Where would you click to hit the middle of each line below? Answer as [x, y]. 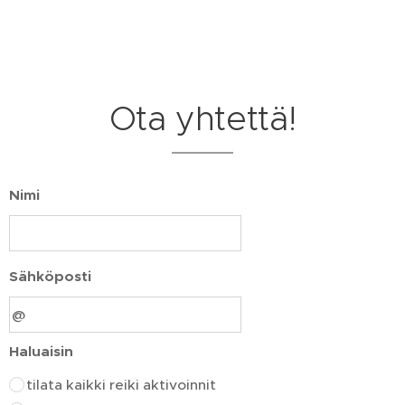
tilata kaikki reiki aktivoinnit [121, 385]
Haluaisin [41, 352]
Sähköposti [50, 277]
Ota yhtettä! [202, 118]
